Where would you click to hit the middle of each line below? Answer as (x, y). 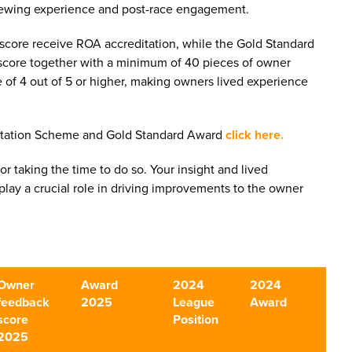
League (194, 302)
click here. (255, 135)
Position (196, 320)
